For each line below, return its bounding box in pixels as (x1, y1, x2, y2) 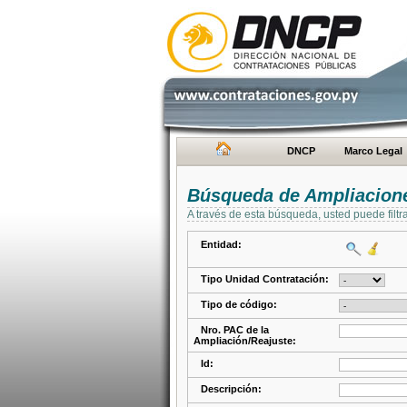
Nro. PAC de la (201, 324, 269, 335)
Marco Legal (344, 145, 402, 156)
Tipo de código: (201, 299, 277, 310)
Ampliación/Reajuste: (194, 335, 296, 346)
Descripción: (201, 383, 262, 394)
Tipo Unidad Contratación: (201, 273, 329, 284)
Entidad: (201, 239, 242, 250)
